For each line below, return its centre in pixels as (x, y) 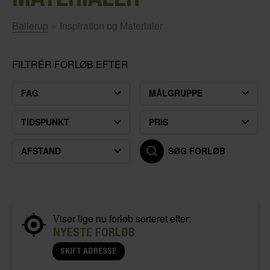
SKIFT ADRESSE (88, 251)
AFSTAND (41, 151)
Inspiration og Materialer (111, 25)
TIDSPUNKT (45, 122)
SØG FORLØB (196, 151)
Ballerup (30, 25)
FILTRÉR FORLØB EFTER (70, 64)
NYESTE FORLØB (94, 231)
